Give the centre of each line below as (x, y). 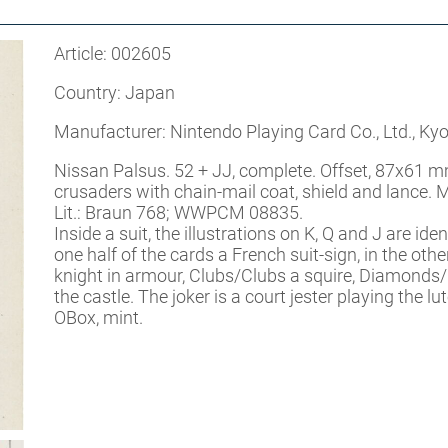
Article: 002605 (112, 53)
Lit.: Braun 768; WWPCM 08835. (178, 212)
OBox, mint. (98, 317)
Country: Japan (114, 92)
